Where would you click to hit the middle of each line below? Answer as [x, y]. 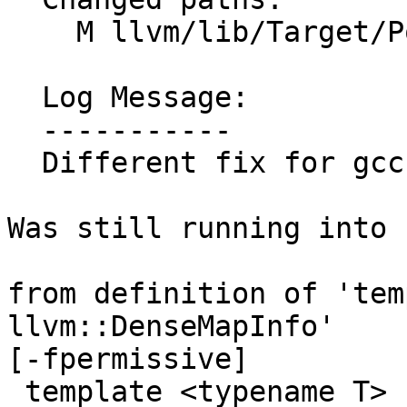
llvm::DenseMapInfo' [171, 327]
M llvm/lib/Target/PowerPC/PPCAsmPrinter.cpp [42, 32]
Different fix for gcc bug [25, 163]
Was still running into [197, 228]
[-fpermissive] [128, 359]
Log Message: [25, 98]
